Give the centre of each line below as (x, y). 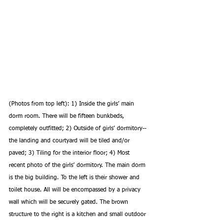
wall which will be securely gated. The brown (69, 202)
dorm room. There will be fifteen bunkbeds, (68, 116)
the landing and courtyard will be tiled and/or (70, 141)
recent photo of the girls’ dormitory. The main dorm (78, 165)
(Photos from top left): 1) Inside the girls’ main (72, 104)
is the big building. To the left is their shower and (75, 178)
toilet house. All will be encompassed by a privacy (76, 190)
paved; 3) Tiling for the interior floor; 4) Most (70, 153)
